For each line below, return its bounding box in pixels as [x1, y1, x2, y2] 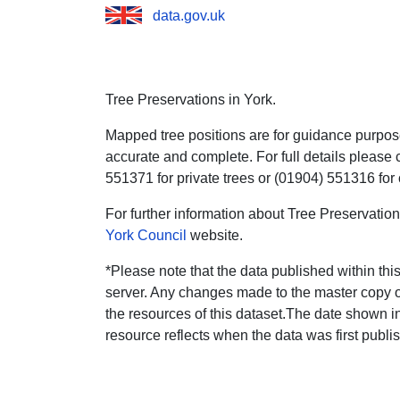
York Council [105, 227, 187, 243]
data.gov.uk [153, 7, 225, 23]
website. [187, 227, 243, 243]
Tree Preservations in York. [105, 91, 276, 107]
